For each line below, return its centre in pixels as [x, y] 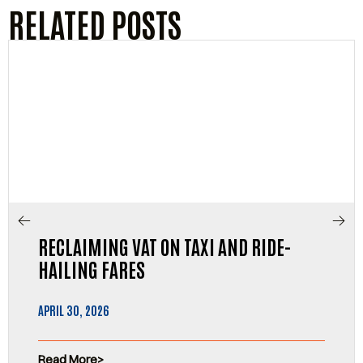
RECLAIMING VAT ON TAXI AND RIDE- [165, 246]
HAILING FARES [92, 268]
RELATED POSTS [95, 23]
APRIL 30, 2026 [73, 310]
